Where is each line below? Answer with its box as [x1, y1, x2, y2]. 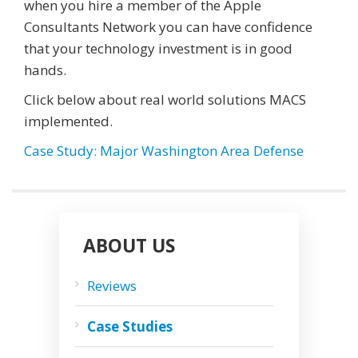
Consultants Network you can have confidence [24, 17, 312, 36]
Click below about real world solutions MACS [24, 89, 306, 109]
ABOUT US [83, 232, 175, 258]
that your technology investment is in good [24, 38, 292, 58]
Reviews [87, 276, 137, 295]
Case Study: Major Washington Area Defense [24, 141, 304, 160]
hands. [24, 60, 66, 79]
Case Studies [87, 316, 173, 336]
